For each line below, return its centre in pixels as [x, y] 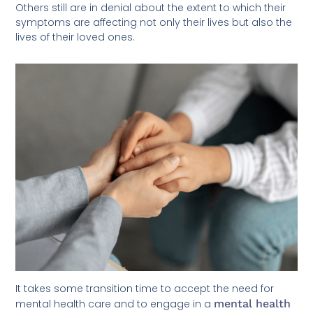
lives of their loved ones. [75, 37]
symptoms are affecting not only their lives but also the [154, 22]
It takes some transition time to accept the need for [145, 288]
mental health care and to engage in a [115, 304]
